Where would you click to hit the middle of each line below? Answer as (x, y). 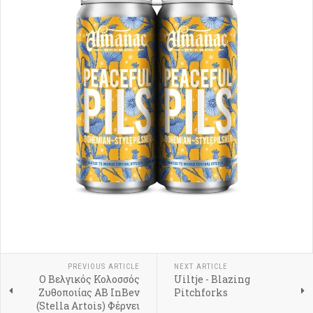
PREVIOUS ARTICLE (103, 267)
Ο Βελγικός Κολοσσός (89, 279)
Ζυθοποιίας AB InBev (89, 293)
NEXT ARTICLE (201, 267)
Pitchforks (201, 293)
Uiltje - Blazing (212, 279)
